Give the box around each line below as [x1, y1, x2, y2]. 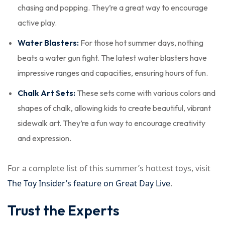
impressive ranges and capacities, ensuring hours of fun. [18, 68, 208, 78]
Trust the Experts [8, 201, 120, 219]
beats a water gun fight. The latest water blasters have [18, 53, 207, 63]
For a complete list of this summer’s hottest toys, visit [8, 163, 210, 174]
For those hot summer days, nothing [79, 38, 203, 48]
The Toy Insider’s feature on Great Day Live [8, 178, 170, 189]
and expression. [18, 133, 71, 143]
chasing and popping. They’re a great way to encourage [18, 3, 208, 13]
